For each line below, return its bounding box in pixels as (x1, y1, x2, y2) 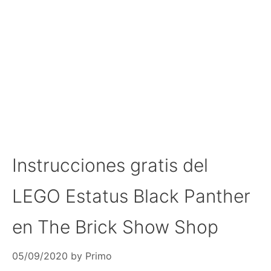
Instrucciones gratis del (12, 154, 208, 176)
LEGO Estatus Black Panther (12, 184, 250, 207)
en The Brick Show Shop (12, 215, 218, 238)
